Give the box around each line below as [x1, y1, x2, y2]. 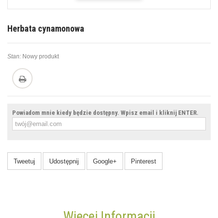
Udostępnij [49, 158, 79, 165]
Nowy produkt [22, 53, 59, 60]
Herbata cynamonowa [7, 23, 84, 34]
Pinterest [131, 158, 156, 165]
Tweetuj [14, 158, 35, 165]
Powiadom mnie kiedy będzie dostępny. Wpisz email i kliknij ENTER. [12, 109, 199, 117]
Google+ [93, 158, 117, 165]
